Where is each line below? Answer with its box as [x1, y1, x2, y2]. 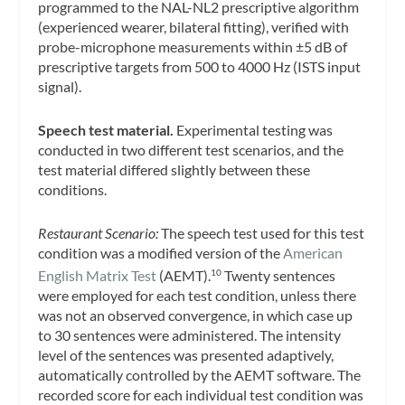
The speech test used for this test [158, 223, 365, 241]
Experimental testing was [174, 120, 334, 138]
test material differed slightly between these [38, 160, 311, 178]
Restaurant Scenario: [38, 223, 159, 241]
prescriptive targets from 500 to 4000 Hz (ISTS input [38, 58, 362, 76]
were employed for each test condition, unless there [38, 286, 357, 304]
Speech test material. [38, 120, 174, 138]
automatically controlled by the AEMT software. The [38, 365, 362, 383]
